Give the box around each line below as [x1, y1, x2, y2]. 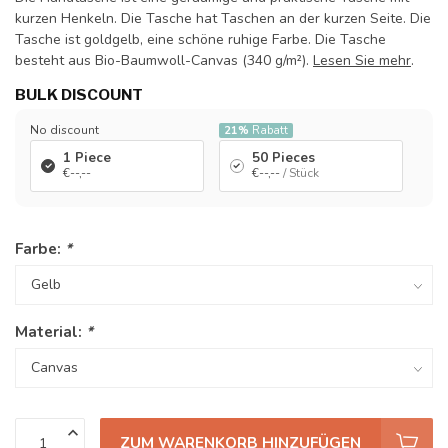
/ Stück [282, 165, 319, 181]
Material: [15, 321, 86, 342]
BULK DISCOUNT [15, 85, 143, 104]
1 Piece [63, 149, 111, 167]
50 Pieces [251, 149, 315, 167]
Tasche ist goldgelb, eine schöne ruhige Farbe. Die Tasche [15, 30, 386, 49]
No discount [30, 122, 99, 138]
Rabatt [248, 123, 288, 138]
